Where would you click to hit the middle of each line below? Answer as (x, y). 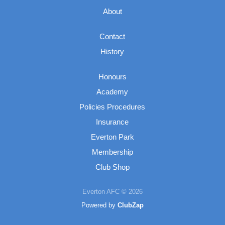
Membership (112, 152)
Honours (112, 77)
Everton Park (112, 137)
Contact (113, 36)
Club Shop (112, 167)
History (113, 51)
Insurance (113, 122)
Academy (113, 92)
